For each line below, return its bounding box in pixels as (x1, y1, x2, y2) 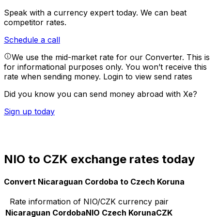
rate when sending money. (4, 72, 103, 82)
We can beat (140, 8, 186, 18)
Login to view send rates (103, 72, 192, 82)
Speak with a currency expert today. (4, 8, 140, 18)
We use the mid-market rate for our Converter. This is (12, 52, 210, 62)
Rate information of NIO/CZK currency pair (9, 196, 169, 206)
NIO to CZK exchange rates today (4, 152, 195, 167)
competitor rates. (4, 17, 66, 28)
